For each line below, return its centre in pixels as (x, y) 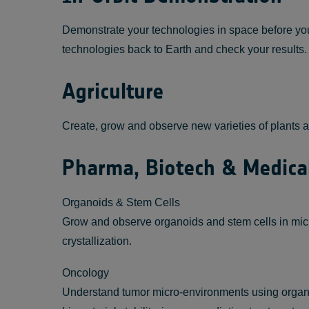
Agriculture (113, 91)
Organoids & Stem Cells (121, 202)
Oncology (86, 273)
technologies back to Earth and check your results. (185, 49)
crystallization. (97, 241)
